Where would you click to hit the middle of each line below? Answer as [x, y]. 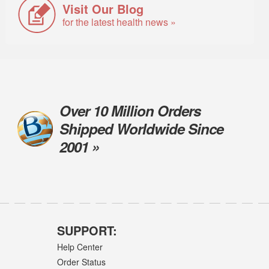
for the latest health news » [119, 21]
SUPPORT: [87, 231]
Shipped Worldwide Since [141, 129]
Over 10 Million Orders [130, 111]
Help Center [80, 247]
